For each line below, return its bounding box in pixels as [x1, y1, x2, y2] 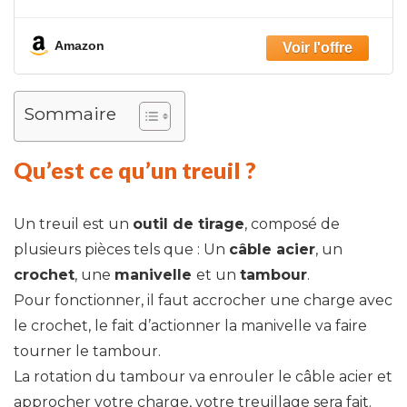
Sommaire [24, 102, 116, 124]
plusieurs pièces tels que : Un [14, 240, 229, 258]
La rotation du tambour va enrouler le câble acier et [14, 367, 392, 385]
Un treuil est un [14, 214, 133, 233]
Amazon [55, 38, 104, 54]
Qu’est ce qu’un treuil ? [14, 155, 256, 184]
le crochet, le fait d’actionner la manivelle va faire [14, 316, 367, 334]
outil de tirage [133, 214, 244, 233]
